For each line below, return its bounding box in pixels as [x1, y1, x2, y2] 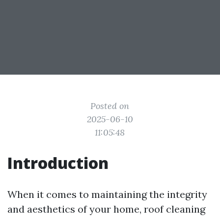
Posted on [90, 100, 130, 111]
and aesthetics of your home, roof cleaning [7, 203, 205, 215]
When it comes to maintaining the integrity [7, 188, 207, 200]
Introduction [7, 152, 109, 173]
